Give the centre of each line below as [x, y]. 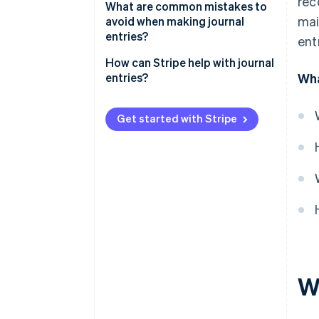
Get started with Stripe [177, 119]
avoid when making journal [175, 21]
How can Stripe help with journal [190, 63]
